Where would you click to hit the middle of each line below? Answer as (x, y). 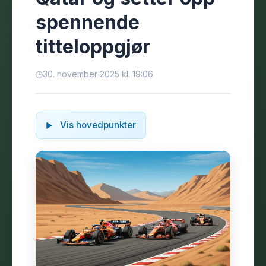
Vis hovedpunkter (97, 125)
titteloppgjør (93, 47)
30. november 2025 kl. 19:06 (98, 74)
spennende (88, 22)
